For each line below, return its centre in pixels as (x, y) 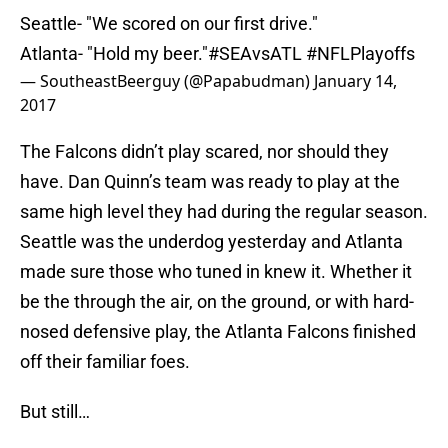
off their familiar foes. (105, 362)
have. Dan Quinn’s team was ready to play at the (210, 182)
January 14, (355, 81)
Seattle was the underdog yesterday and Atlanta (211, 242)
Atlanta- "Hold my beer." (114, 54)
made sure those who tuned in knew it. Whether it (216, 272)
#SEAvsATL (255, 54)
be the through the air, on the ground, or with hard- (217, 302)
